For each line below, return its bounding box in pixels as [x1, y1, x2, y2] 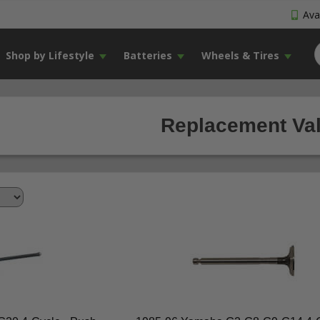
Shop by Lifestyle [5, 49, 94, 62]
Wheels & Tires [201, 49, 279, 62]
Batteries [123, 49, 172, 62]
